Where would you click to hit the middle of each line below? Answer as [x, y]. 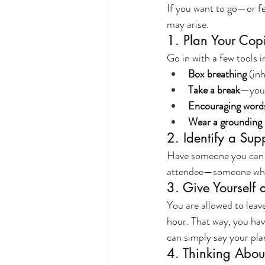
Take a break [214, 90]
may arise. [188, 24]
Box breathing [217, 74]
